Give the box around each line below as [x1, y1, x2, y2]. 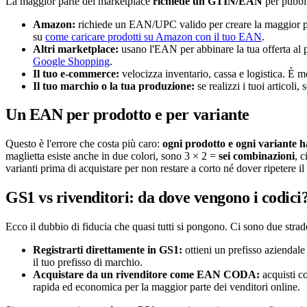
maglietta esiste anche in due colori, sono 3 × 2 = [5, 150, 219, 162]
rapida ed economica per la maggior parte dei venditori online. [33, 281, 300, 293]
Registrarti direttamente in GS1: [33, 244, 182, 256]
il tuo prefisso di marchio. [33, 256, 143, 269]
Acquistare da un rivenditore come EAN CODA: [33, 269, 260, 281]
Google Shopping [33, 55, 110, 67]
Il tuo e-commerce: [33, 67, 119, 79]
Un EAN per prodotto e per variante [5, 106, 249, 124]
